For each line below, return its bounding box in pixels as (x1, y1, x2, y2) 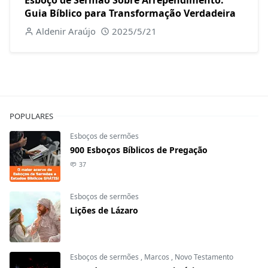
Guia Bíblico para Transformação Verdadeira (25, 6, 236, 20)
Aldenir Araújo (35, 25, 96, 37)
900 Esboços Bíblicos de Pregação (70, 144, 208, 156)
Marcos (144, 251, 171, 262)
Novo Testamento (175, 251, 233, 262)
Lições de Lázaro (70, 204, 138, 216)
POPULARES (10, 110, 53, 121)
